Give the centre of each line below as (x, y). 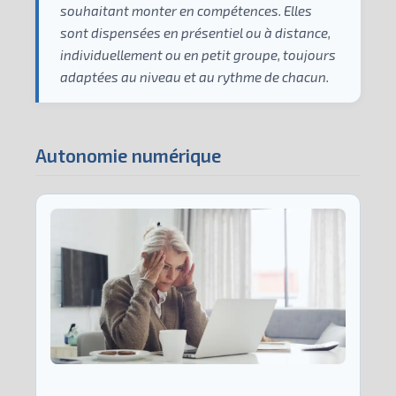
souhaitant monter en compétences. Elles (186, 10)
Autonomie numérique (128, 155)
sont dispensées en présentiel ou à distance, (195, 32)
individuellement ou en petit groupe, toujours (198, 54)
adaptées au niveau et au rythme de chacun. (194, 76)
